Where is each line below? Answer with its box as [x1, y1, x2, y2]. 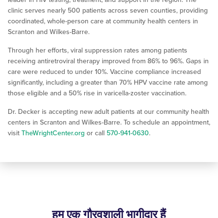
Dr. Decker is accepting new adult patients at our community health [8, 108, 209, 116]
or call [85, 129, 107, 138]
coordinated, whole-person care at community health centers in [8, 17, 198, 26]
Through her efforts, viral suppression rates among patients [8, 46, 187, 55]
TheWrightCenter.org [21, 129, 85, 138]
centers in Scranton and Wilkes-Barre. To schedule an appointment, [8, 118, 210, 127]
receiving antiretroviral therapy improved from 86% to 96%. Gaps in [8, 57, 209, 66]
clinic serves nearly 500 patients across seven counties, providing [8, 6, 208, 15]
